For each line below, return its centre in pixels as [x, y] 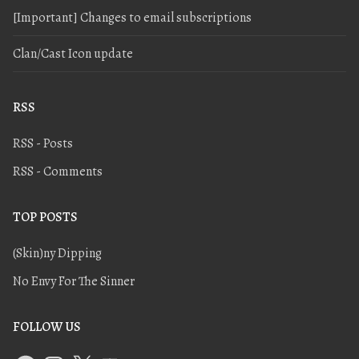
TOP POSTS [45, 217]
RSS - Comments [58, 171]
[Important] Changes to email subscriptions [132, 17]
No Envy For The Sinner [74, 281]
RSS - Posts [43, 144]
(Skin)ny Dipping [57, 253]
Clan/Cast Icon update [73, 53]
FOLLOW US [47, 327]
